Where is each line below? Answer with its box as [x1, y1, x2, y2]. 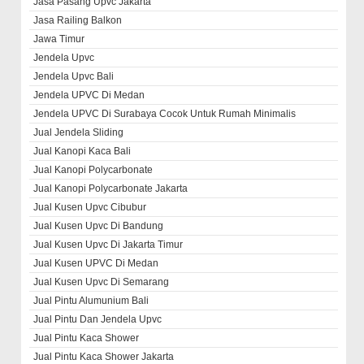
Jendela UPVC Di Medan [33, 89, 145, 101]
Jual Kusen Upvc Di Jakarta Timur [33, 238, 184, 250]
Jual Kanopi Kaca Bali [33, 145, 132, 157]
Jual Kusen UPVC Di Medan [33, 257, 159, 269]
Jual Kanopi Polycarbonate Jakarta [33, 182, 188, 194]
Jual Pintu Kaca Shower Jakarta [33, 350, 175, 362]
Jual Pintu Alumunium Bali [33, 294, 149, 306]
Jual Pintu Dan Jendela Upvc [33, 313, 162, 325]
